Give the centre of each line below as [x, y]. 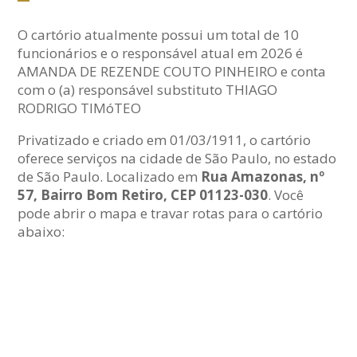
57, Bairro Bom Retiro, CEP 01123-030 [143, 195]
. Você [286, 195]
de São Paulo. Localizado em [110, 177]
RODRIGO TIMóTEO [80, 108]
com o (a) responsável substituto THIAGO [148, 90]
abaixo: [41, 232]
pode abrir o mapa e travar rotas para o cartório [171, 214]
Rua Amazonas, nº [263, 177]
